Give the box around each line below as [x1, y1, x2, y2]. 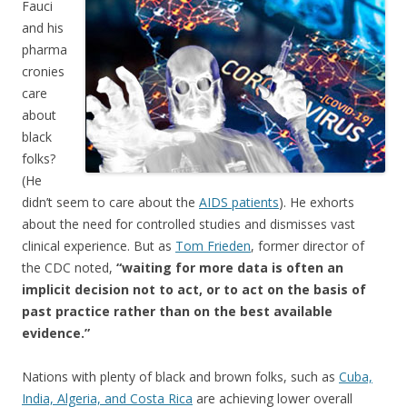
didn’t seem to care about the [22, 193, 199, 211]
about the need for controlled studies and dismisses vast [22, 214, 355, 233]
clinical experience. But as [22, 236, 175, 254]
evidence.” [22, 323, 90, 342]
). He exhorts [279, 193, 354, 211]
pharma [22, 40, 67, 58]
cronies [22, 62, 65, 80]
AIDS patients [199, 193, 279, 211]
